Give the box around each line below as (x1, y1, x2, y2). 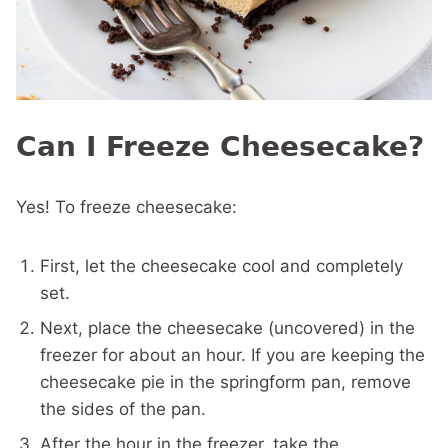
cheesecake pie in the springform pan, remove (40, 372, 411, 393)
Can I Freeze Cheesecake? (16, 130, 424, 164)
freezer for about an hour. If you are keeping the (40, 345, 425, 366)
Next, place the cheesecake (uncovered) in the (40, 318, 415, 339)
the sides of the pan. (40, 399, 206, 420)
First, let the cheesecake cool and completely (40, 256, 403, 277)
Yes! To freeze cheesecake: (16, 197, 237, 218)
